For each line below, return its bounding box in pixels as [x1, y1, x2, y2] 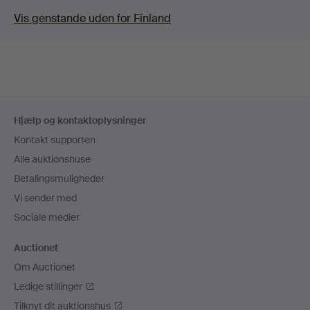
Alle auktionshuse [14, 153, 91, 165]
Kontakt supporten [14, 134, 95, 146]
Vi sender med [14, 192, 77, 204]
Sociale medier [14, 211, 80, 224]
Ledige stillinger [14, 280, 82, 293]
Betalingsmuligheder [14, 172, 104, 185]
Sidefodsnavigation [13, 97, 147, 116]
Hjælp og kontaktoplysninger [14, 114, 146, 127]
